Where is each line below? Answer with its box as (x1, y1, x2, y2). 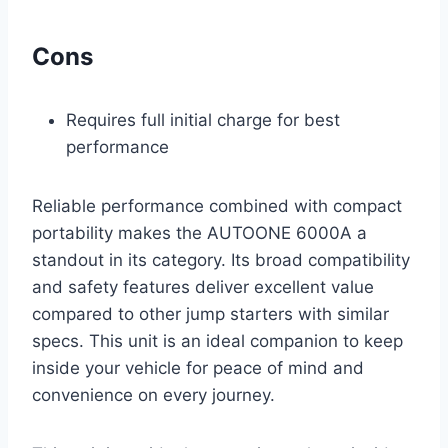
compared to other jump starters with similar (32, 303, 389, 324)
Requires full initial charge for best (66, 109, 340, 130)
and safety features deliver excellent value (32, 276, 374, 297)
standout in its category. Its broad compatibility (32, 249, 410, 270)
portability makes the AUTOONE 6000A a (32, 222, 367, 243)
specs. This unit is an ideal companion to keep (32, 330, 403, 351)
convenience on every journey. (32, 384, 275, 405)
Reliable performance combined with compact (32, 195, 402, 216)
